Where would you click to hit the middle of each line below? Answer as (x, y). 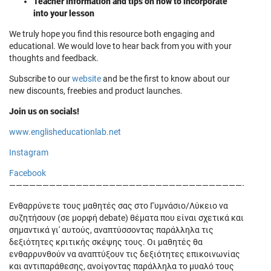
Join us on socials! (44, 111)
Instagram (29, 152)
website (87, 79)
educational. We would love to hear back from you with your (120, 46)
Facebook (28, 173)
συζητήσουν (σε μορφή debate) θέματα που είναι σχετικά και (126, 218)
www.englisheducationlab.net (65, 132)
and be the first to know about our (165, 79)
